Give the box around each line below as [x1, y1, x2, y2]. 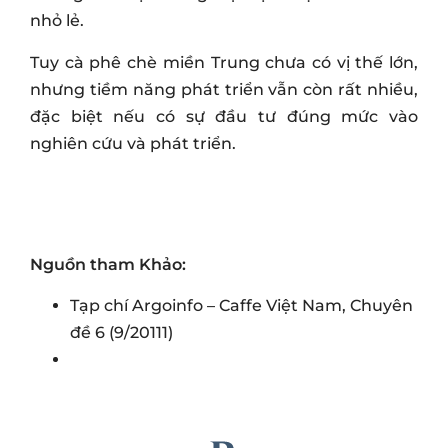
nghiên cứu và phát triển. [30, 133, 236, 153]
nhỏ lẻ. [30, 11, 84, 31]
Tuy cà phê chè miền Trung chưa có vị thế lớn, [30, 52, 418, 72]
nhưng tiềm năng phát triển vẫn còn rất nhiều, [30, 79, 418, 99]
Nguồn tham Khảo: [30, 254, 186, 274]
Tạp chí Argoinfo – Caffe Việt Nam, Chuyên [70, 296, 413, 316]
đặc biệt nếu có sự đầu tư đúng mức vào [30, 106, 418, 126]
